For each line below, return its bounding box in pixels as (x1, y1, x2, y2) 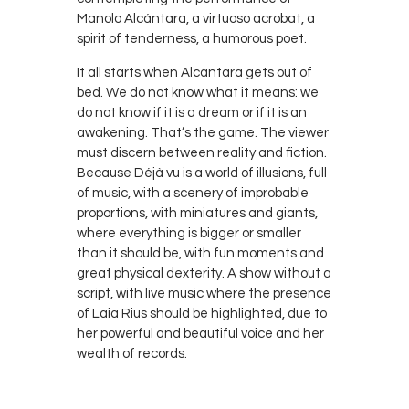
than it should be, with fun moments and (77, 246, 324, 261)
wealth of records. (77, 347, 187, 362)
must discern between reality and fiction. (77, 146, 327, 161)
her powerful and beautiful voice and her (77, 327, 324, 341)
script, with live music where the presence (77, 287, 331, 301)
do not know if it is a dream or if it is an (77, 106, 307, 121)
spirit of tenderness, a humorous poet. (77, 32, 307, 47)
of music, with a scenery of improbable (77, 186, 309, 201)
